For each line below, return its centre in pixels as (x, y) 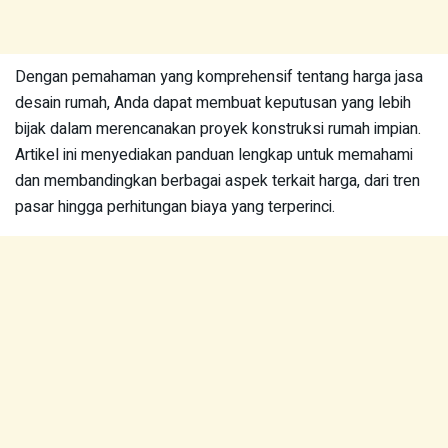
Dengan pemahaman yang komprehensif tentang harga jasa (219, 77)
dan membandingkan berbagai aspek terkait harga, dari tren (217, 181)
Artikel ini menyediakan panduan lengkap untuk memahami (214, 155)
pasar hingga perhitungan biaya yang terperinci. (175, 207)
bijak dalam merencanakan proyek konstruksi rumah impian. (218, 129)
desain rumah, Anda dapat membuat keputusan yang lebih (213, 103)
